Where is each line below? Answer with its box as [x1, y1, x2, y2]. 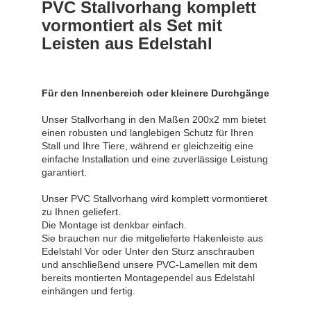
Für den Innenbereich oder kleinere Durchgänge [42, 87, 269, 99]
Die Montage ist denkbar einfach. [42, 219, 187, 230]
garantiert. [42, 166, 87, 178]
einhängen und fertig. [42, 285, 135, 296]
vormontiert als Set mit [42, 15, 222, 35]
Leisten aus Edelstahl [42, 33, 212, 53]
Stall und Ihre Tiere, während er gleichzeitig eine [42, 140, 253, 151]
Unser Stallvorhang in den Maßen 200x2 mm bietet [42, 113, 266, 125]
